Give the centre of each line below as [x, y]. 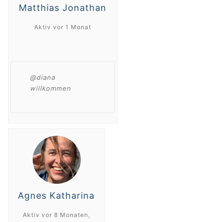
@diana [43, 77]
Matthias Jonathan [62, 8]
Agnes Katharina [56, 195]
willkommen [51, 88]
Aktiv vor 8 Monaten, [56, 215]
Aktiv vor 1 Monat [62, 27]
